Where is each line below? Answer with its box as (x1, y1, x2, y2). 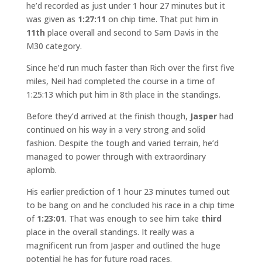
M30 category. (26, 40, 82, 51)
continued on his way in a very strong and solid (26, 124, 205, 135)
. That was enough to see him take (64, 213, 201, 224)
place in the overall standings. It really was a (26, 226, 194, 237)
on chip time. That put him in (105, 13, 218, 25)
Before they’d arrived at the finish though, (26, 111, 190, 122)
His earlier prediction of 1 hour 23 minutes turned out (26, 186, 230, 197)
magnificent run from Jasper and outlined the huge (26, 240, 220, 251)
